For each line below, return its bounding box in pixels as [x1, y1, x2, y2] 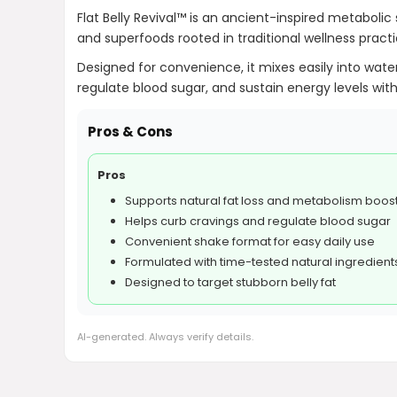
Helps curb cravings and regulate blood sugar [125, 213, 391, 230]
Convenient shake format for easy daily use [125, 233, 375, 251]
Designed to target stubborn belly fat [125, 274, 336, 292]
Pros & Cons [88, 122, 173, 142]
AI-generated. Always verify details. [77, 330, 253, 345]
